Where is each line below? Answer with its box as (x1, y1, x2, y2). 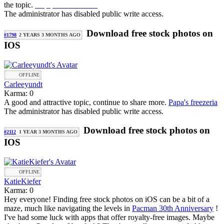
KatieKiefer (4, 177, 41, 186)
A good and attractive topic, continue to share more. (4, 97, 168, 106)
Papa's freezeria (168, 97, 217, 106)
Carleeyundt (4, 79, 42, 88)
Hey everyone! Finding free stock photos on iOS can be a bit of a (4, 195, 209, 204)
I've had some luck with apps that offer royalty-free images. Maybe (4, 213, 214, 222)
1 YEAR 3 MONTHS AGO (19, 129, 77, 135)
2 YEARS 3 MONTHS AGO (19, 31, 80, 37)
